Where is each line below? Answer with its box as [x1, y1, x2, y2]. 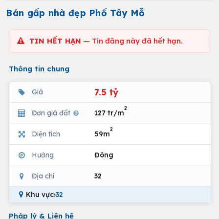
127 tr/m [94, 108, 124, 117]
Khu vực [26, 190, 54, 199]
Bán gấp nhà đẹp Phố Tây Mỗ [6, 7, 145, 19]
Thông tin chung [9, 64, 69, 73]
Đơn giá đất [32, 108, 72, 117]
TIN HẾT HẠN [29, 36, 81, 45]
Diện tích [32, 129, 60, 138]
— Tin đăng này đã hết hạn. [81, 36, 183, 45]
